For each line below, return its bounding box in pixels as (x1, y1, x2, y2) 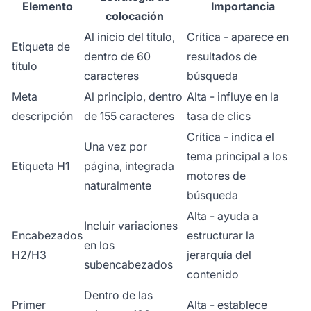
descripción (12, 108, 73, 123)
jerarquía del (187, 247, 251, 262)
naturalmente (84, 178, 151, 192)
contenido (187, 267, 239, 281)
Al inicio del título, (84, 29, 175, 44)
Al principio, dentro (84, 89, 183, 103)
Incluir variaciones (84, 218, 178, 233)
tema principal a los (187, 149, 287, 163)
